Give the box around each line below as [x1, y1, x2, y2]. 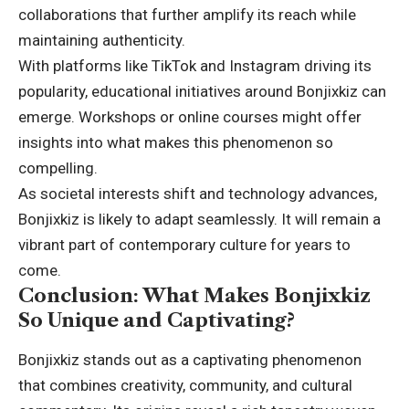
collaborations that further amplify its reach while [18, 5, 356, 25]
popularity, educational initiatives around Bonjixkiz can [18, 82, 386, 101]
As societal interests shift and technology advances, [18, 184, 377, 204]
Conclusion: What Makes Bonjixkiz [18, 284, 371, 308]
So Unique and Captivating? [18, 309, 295, 332]
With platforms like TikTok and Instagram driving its [18, 57, 372, 76]
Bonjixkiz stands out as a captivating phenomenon [18, 350, 362, 369]
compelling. [18, 159, 98, 178]
